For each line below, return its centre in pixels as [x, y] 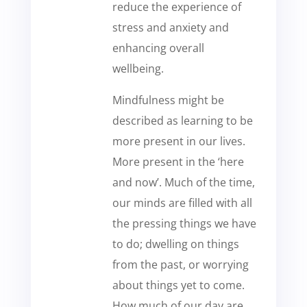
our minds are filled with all [182, 203]
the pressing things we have [184, 223]
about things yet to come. [178, 285]
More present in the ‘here [178, 162]
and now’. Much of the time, [183, 182]
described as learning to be [182, 121]
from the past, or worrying [180, 265]
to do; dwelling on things [175, 244]
